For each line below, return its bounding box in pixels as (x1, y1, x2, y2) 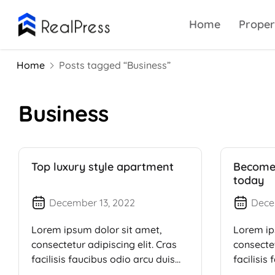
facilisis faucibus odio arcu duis (31, 253, 175, 265)
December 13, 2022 (49, 196, 135, 209)
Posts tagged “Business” (59, 59, 171, 71)
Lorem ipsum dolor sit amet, (31, 223, 162, 236)
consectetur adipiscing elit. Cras (31, 238, 177, 250)
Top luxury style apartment (31, 160, 174, 174)
